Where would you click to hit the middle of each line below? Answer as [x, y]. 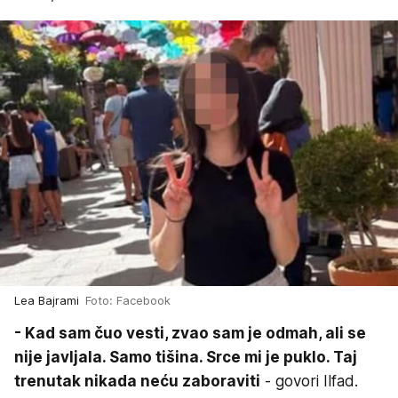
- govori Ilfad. [309, 381]
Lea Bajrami [50, 300]
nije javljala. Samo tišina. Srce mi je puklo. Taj [186, 357]
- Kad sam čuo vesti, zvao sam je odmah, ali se [190, 333]
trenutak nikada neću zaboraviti [137, 381]
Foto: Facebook [128, 300]
